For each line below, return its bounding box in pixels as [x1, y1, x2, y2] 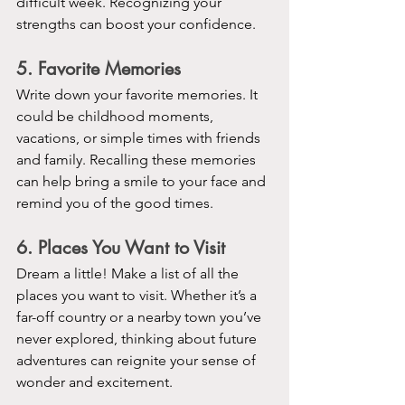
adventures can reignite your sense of [16, 351, 259, 369]
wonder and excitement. [16, 372, 173, 391]
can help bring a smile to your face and [16, 172, 269, 190]
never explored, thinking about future [16, 329, 260, 347]
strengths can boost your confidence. [16, 14, 256, 33]
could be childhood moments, [16, 107, 217, 125]
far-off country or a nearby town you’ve [16, 307, 265, 325]
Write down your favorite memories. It [16, 85, 261, 103]
